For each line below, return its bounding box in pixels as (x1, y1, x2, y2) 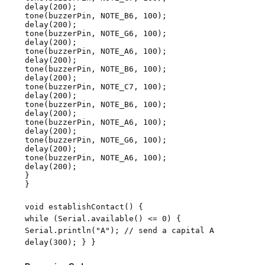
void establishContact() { (25, 202, 144, 212)
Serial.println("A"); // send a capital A (25, 226, 215, 235)
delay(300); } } (25, 238, 96, 247)
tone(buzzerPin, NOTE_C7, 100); (25, 82, 167, 92)
